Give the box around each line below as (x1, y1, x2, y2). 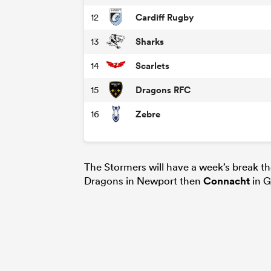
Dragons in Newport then (84, 174, 203, 187)
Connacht (203, 174, 250, 188)
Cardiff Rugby (135, 11, 194, 24)
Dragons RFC (135, 83, 191, 97)
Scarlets (135, 59, 169, 73)
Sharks (135, 35, 164, 48)
